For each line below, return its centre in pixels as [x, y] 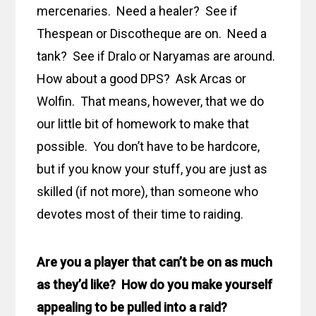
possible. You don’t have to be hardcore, [148, 147]
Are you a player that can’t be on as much [155, 262]
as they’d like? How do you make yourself [155, 285]
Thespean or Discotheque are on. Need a [152, 34]
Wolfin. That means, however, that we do [151, 102]
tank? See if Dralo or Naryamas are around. [158, 56]
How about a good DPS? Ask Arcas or [142, 79]
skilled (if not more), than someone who [148, 192]
